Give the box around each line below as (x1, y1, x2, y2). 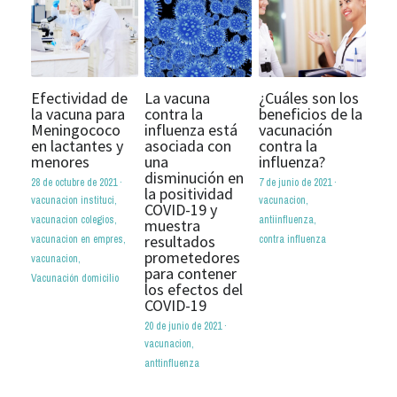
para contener (144, 263, 237, 284)
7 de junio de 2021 (258, 175, 331, 191)
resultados (144, 231, 216, 253)
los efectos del (144, 279, 244, 300)
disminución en (144, 167, 245, 189)
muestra (144, 215, 201, 237)
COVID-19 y (144, 199, 218, 221)
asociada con (144, 136, 232, 157)
